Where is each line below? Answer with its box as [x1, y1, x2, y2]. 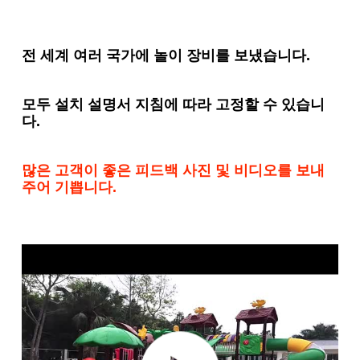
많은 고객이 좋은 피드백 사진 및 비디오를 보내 [22, 162, 325, 178]
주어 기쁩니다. [22, 178, 117, 195]
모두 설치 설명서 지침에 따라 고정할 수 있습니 [22, 96, 325, 112]
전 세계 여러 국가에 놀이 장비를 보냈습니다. [22, 47, 311, 63]
